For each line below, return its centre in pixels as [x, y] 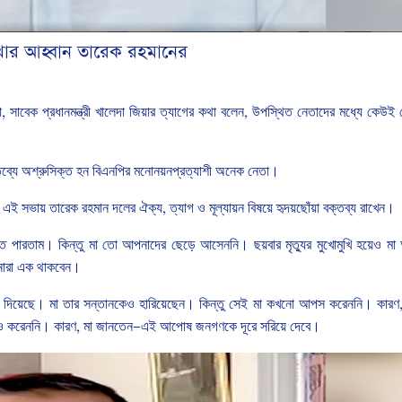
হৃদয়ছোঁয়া [298, 207]
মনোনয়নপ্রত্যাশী [173, 170]
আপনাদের [144, 244]
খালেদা [110, 111]
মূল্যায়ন [227, 207]
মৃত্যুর [299, 244]
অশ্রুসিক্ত [47, 170]
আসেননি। [225, 244]
